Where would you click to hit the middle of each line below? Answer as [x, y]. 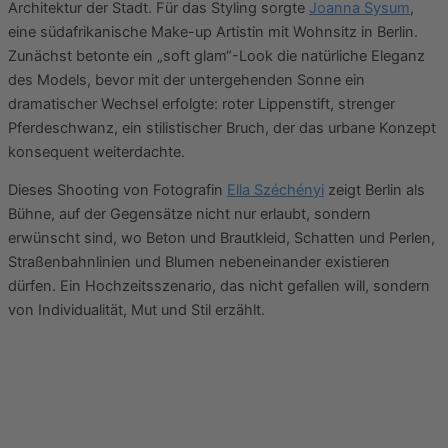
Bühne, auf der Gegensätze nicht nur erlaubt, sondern [189, 214]
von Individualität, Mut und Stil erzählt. [136, 310]
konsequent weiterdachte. [96, 151]
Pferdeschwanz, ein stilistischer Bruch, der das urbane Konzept [222, 127]
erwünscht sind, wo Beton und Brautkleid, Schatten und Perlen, [221, 238]
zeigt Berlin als [374, 190]
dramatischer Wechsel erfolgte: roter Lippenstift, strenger [201, 103]
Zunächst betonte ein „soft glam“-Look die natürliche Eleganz [216, 55]
